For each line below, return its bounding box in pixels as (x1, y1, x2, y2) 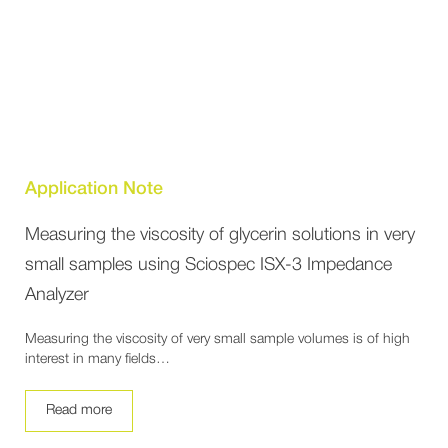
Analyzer (25, 286, 89, 303)
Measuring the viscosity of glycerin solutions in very (25, 226, 415, 243)
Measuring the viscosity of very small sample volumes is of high (25, 332, 410, 346)
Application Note (25, 181, 163, 198)
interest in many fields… (25, 352, 170, 366)
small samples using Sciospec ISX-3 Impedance (25, 256, 392, 273)
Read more (46, 403, 112, 417)
